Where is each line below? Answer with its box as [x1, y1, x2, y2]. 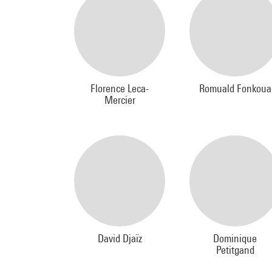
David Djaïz [97, 232, 142, 245]
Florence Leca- [90, 82, 149, 95]
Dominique [213, 232, 257, 245]
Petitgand [216, 243, 254, 256]
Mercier [104, 93, 135, 106]
